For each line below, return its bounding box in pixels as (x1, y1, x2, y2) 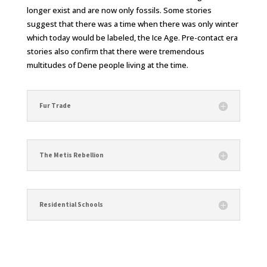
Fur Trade (39, 101, 71, 110)
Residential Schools (39, 200, 103, 209)
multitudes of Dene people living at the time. (26, 60, 188, 71)
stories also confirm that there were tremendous (26, 46, 204, 57)
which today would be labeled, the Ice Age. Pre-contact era (26, 32, 238, 44)
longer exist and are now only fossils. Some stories (26, 5, 212, 16)
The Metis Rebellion (39, 151, 104, 160)
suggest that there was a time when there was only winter (26, 18, 238, 30)
